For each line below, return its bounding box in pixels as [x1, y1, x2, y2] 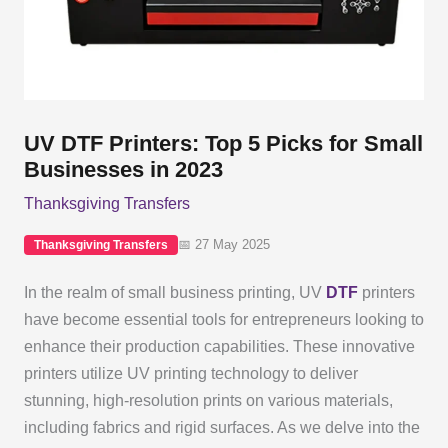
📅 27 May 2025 [177, 237, 270, 253]
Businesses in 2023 [23, 157, 223, 183]
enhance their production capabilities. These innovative [23, 337, 415, 355]
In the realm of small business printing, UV [23, 283, 326, 301]
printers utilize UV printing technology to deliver [23, 364, 358, 382]
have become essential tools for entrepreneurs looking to [23, 310, 424, 328]
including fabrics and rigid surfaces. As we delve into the [23, 418, 420, 436]
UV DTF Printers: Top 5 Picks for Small [23, 131, 423, 157]
